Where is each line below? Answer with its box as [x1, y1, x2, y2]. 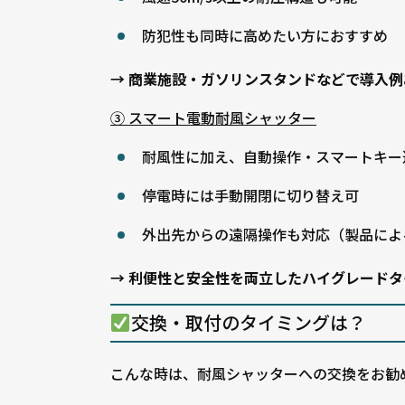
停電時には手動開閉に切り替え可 [142, 184, 359, 206]
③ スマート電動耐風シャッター [110, 107, 316, 128]
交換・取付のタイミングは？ [130, 309, 366, 335]
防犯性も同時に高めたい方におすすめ [142, 24, 388, 46]
